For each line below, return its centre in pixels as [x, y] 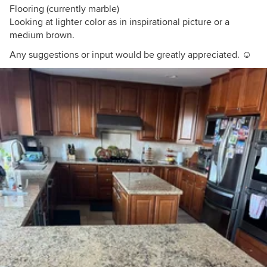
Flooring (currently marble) [64, 9]
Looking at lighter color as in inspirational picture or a [119, 22]
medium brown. [42, 35]
